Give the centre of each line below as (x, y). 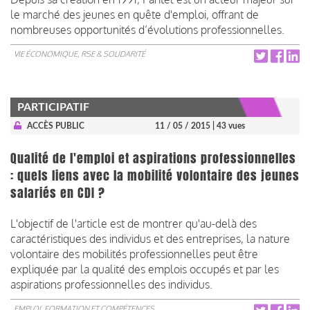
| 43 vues (229, 126)
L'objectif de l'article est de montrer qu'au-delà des (134, 223)
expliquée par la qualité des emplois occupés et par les (145, 269)
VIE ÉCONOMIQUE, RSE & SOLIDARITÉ (80, 54)
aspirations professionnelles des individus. (111, 284)
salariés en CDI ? (58, 193)
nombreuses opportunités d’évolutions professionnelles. (147, 29)
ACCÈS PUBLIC (55, 126)
